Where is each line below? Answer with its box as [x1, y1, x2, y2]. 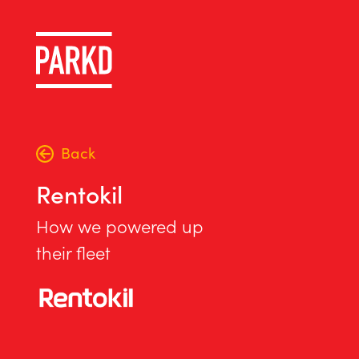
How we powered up [35, 213, 204, 239]
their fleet [35, 240, 111, 265]
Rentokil [35, 176, 123, 211]
